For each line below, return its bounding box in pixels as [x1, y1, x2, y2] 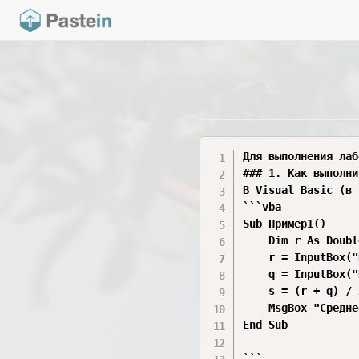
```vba [243, 200, 282, 213]
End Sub [243, 318, 288, 331]
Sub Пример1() [243, 217, 327, 230]
